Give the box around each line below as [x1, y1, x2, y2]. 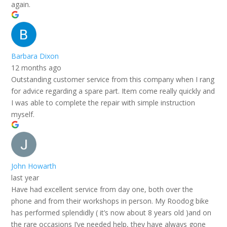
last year [11, 172, 40, 182]
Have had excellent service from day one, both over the [11, 184, 194, 194]
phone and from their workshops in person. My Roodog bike [11, 196, 209, 206]
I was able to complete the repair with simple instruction [11, 97, 196, 107]
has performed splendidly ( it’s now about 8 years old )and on [11, 207, 212, 217]
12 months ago [11, 62, 62, 72]
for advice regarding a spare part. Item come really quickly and [11, 86, 215, 96]
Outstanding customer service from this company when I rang [11, 74, 215, 84]
